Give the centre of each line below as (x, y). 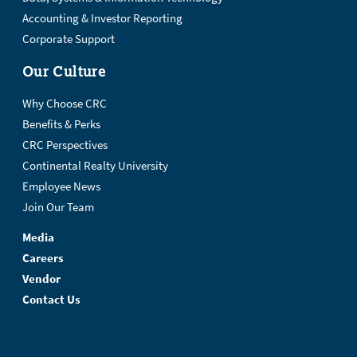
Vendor (41, 279)
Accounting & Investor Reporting (102, 18)
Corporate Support (69, 39)
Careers (43, 258)
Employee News (61, 186)
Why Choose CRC (65, 104)
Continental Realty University (95, 166)
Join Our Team (58, 207)
